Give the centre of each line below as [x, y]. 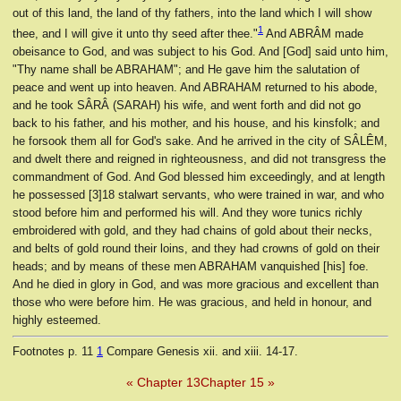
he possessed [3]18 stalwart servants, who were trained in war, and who [198, 195]
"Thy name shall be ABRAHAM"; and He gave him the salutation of [186, 70]
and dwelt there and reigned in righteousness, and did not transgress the [199, 159]
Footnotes [40, 352]
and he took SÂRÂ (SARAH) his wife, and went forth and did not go [187, 106]
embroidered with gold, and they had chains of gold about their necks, [192, 231]
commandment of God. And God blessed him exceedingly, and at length [199, 177]
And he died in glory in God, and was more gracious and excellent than [196, 285]
